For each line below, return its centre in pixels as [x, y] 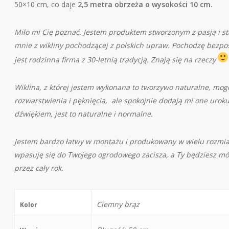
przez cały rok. [39, 168]
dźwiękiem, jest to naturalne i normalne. [84, 113]
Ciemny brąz [118, 204]
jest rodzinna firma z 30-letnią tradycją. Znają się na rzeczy [116, 59]
